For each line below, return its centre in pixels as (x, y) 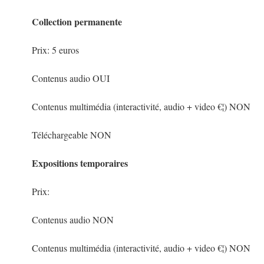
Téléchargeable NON (71, 135)
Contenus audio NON (72, 220)
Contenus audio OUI (70, 78)
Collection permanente (77, 22)
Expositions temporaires (80, 163)
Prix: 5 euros (55, 50)
